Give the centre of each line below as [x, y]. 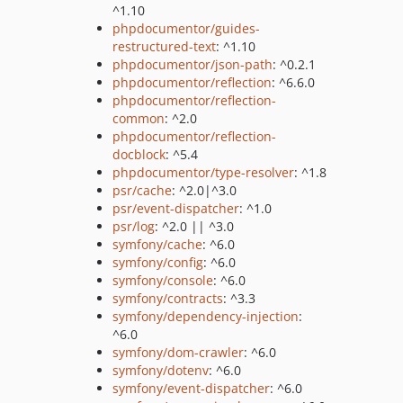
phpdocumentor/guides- [186, 28]
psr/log [134, 226]
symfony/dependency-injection [206, 316]
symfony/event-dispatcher [191, 388]
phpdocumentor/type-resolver [203, 172]
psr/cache [142, 190]
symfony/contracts [168, 298]
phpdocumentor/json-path [193, 64]
